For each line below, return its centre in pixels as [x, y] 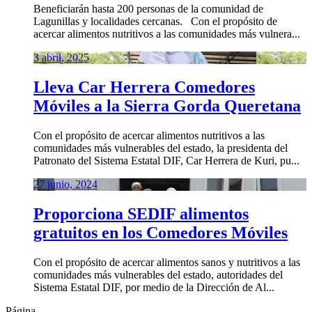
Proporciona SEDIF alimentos [141, 213]
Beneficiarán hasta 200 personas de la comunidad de [148, 8]
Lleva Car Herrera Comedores [144, 87]
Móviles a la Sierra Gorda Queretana [167, 106]
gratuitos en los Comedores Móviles [161, 232]
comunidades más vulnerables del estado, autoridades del [158, 274]
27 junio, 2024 [65, 184]
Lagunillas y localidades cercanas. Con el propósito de [155, 21]
